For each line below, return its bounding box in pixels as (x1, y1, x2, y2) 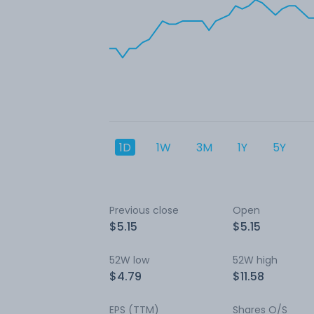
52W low (109, 253, 149, 267)
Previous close (109, 203, 179, 217)
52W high (233, 253, 278, 267)
